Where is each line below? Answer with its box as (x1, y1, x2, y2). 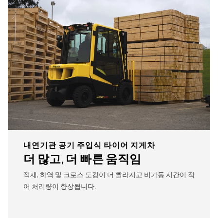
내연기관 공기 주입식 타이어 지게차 (23, 141, 155, 150)
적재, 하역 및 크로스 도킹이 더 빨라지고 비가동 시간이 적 (23, 171, 195, 179)
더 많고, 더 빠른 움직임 (23, 152, 142, 166)
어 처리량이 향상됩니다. (23, 182, 96, 191)
